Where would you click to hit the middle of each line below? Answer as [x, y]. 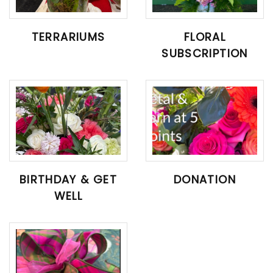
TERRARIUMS [68, 37]
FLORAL [205, 37]
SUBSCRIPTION [205, 54]
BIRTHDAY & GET [68, 180]
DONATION [205, 180]
